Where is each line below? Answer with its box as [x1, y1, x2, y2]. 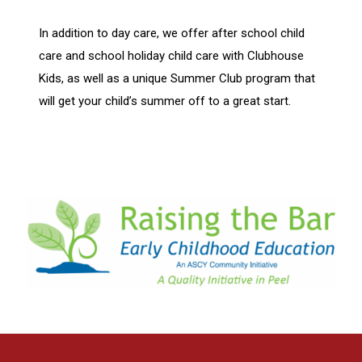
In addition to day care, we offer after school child [39, 26, 305, 40]
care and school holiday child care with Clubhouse [39, 48, 305, 63]
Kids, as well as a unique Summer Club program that [39, 71, 316, 86]
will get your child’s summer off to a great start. [39, 94, 292, 108]
